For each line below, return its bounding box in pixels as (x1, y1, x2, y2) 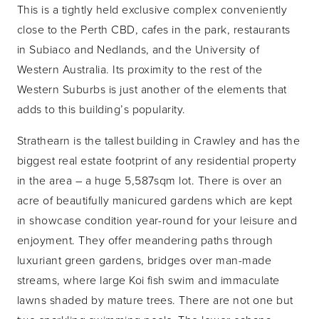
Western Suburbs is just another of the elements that (17, 80, 287, 97)
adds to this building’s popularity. (17, 100, 186, 117)
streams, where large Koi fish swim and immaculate (17, 271, 280, 288)
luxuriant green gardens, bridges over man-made (17, 251, 272, 268)
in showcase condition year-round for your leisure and (17, 211, 298, 228)
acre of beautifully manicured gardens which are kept (17, 192, 293, 208)
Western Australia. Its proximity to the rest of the (17, 61, 263, 77)
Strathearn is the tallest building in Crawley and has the (17, 132, 300, 148)
